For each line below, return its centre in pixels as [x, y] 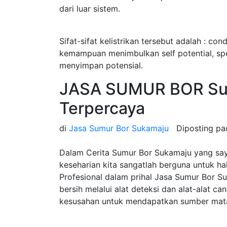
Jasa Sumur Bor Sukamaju [119, 128]
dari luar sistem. [90, 9]
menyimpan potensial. [101, 65]
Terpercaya [102, 108]
